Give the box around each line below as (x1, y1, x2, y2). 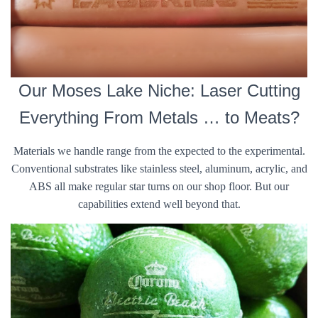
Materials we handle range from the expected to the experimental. (13, 145, 305, 157)
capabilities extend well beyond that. (77, 198, 241, 210)
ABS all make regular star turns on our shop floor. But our (29, 180, 289, 192)
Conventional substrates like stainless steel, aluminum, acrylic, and (11, 163, 307, 175)
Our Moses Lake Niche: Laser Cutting (18, 81, 300, 100)
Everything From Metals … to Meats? (18, 108, 300, 127)
